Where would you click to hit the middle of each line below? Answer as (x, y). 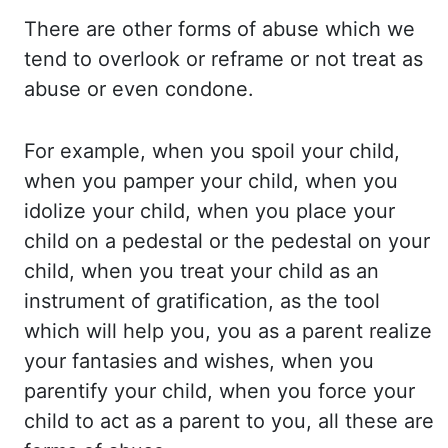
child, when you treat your (151, 271)
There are (73, 29)
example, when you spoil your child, (230, 151)
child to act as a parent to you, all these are (229, 421)
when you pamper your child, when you (211, 181)
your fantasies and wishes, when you (199, 361)
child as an (328, 271)
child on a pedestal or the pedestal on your (227, 241)
